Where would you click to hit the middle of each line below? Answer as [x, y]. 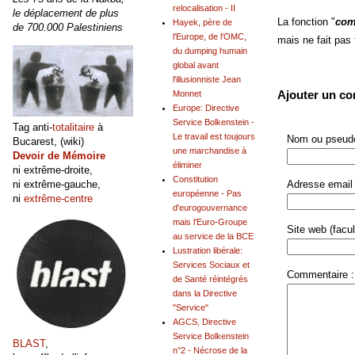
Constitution [195, 179]
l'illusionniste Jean [207, 80]
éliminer [187, 165]
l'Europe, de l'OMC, [210, 37]
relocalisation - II [204, 8]
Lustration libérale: [208, 251]
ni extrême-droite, [53, 170]
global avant [196, 65]
